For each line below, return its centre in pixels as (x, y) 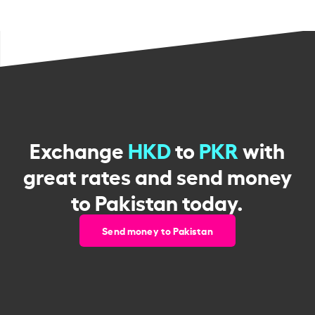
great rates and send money (157, 175)
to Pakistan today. (157, 201)
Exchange (79, 149)
